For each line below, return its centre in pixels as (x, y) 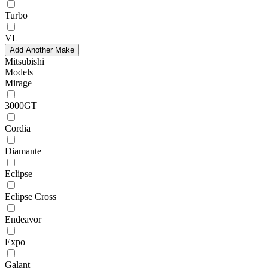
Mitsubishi (25, 61)
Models (19, 72)
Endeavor (23, 219)
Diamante (23, 151)
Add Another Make (42, 50)
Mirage (18, 83)
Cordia (18, 128)
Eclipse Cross (31, 196)
